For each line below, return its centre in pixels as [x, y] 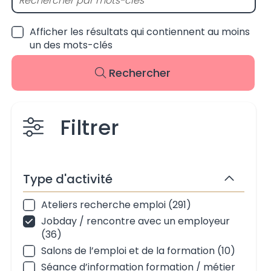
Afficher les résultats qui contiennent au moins [139, 32]
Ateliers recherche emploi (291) [116, 205]
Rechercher [140, 73]
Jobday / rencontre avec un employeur [135, 221]
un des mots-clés [71, 45]
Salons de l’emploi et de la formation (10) [138, 251]
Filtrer [87, 127]
